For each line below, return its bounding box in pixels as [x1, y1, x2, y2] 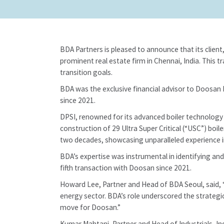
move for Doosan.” [60, 202, 120, 212]
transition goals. [60, 67, 112, 77]
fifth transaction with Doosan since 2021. [60, 163, 193, 172]
